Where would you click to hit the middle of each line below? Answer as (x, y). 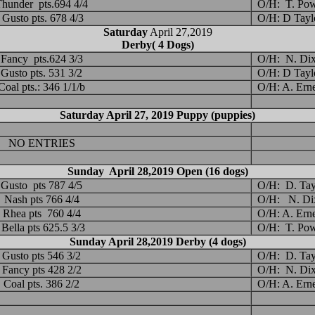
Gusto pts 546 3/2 (41, 256)
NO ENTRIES (41, 143)
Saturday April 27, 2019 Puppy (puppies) (157, 115)
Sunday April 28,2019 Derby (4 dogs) (157, 242)
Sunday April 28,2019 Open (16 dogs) (157, 172)
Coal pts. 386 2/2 (41, 284)
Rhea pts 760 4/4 (41, 214)
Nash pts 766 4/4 (41, 200)
